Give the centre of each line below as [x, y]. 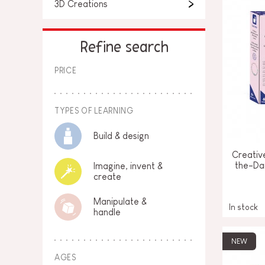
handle [107, 212]
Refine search [124, 48]
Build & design [121, 136]
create [107, 177]
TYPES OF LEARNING [94, 111]
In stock [243, 207]
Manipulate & [120, 201]
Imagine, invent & [128, 166]
